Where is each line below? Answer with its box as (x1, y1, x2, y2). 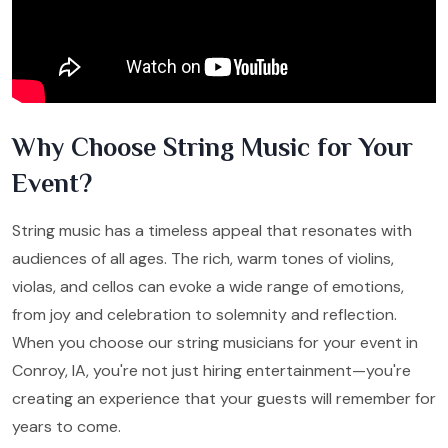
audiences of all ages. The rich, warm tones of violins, (12, 247, 394, 269)
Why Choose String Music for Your (12, 132, 413, 162)
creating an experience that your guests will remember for (12, 387, 436, 409)
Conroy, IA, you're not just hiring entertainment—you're (12, 359, 411, 381)
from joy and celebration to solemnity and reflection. (12, 303, 397, 325)
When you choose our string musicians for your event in (12, 331, 418, 353)
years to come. (12, 415, 121, 437)
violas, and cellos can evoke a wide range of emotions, (12, 275, 404, 297)
